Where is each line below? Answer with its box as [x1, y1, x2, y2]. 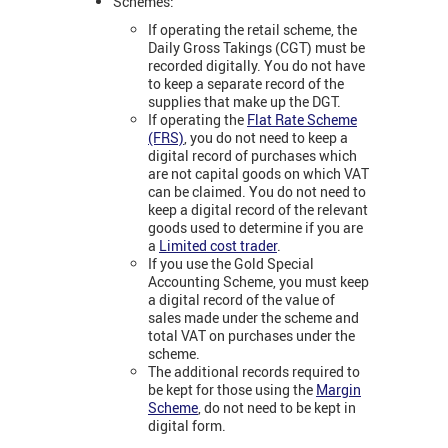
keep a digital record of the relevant [148, 200, 368, 220]
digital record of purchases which [148, 146, 357, 166]
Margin [316, 380, 361, 400]
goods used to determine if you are [148, 218, 363, 238]
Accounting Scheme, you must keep [148, 272, 369, 292]
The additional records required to [148, 362, 360, 382]
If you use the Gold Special [148, 254, 314, 274]
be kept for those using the [148, 380, 316, 400]
